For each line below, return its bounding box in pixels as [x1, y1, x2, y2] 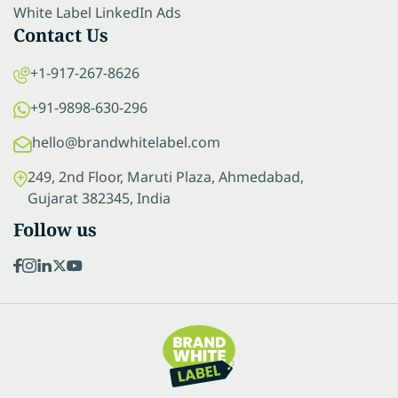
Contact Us [13, 22, 108, 47]
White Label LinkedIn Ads [13, 2, 181, 22]
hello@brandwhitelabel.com [32, 131, 220, 152]
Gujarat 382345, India [28, 187, 171, 208]
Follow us [13, 217, 97, 242]
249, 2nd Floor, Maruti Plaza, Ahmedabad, [28, 166, 304, 187]
